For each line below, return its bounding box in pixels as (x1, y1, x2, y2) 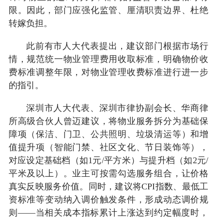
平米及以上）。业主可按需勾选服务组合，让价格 (8, 168, 209, 178)
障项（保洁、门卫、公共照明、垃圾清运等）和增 (8, 129, 209, 139)
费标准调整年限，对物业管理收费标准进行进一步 (8, 67, 209, 77)
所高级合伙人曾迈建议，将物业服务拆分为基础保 (8, 116, 209, 126)
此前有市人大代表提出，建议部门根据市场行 (26, 41, 209, 51)
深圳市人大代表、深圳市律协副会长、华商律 (26, 103, 209, 113)
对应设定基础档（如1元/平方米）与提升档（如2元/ (8, 155, 209, 165)
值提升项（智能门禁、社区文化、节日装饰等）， (8, 142, 209, 152)
